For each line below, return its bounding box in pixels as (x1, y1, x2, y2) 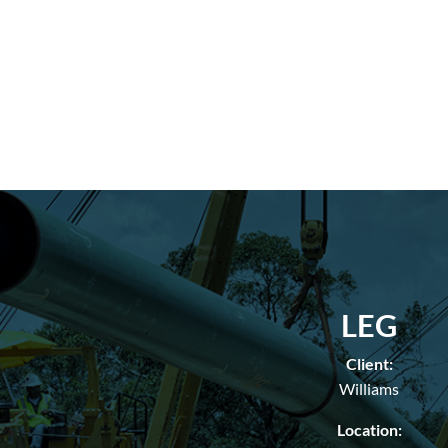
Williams (339, 379, 399, 399)
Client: (345, 354, 393, 374)
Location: (336, 420, 402, 440)
